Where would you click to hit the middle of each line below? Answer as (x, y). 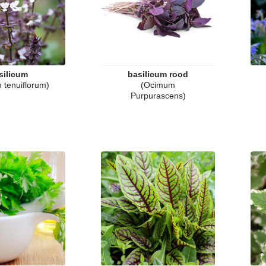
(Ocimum (158, 85)
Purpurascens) (158, 96)
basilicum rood (158, 74)
